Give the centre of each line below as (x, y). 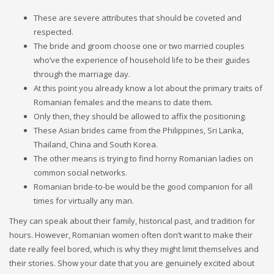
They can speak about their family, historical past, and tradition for (132, 221)
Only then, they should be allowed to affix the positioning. (140, 117)
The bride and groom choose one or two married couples (139, 46)
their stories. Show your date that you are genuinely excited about (132, 263)
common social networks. (80, 173)
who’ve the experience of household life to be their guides (142, 60)
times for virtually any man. (84, 201)
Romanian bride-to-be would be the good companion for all (143, 187)
